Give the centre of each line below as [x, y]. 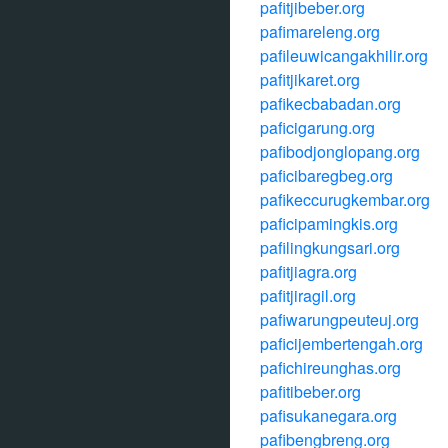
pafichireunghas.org [330, 367]
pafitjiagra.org [308, 271]
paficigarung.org [317, 127]
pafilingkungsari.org [330, 247]
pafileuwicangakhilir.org [344, 55]
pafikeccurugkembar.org [345, 199]
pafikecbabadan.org [330, 103]
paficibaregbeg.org [326, 175]
